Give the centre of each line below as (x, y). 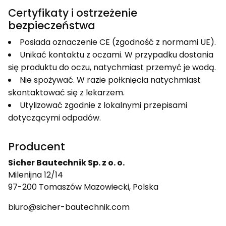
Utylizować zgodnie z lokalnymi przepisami (103, 105)
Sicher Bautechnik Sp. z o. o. (66, 162)
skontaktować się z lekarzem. (66, 92)
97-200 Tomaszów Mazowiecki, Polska (83, 187)
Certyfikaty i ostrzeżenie (73, 13)
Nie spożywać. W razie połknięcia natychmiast (110, 80)
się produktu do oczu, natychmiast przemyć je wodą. (112, 67)
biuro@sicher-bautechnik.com (69, 207)
